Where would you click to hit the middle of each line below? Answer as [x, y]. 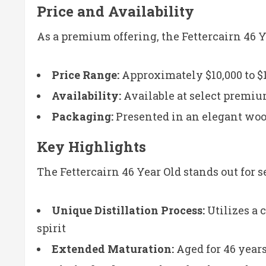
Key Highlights [91, 146]
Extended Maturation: [113, 248]
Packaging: [83, 116]
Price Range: [85, 75]
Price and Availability [115, 11]
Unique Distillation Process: [128, 210]
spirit [51, 228]
